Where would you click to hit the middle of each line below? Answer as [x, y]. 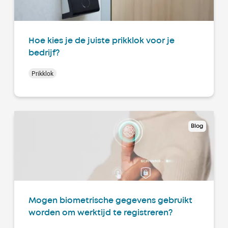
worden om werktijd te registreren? [101, 213]
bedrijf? [44, 53]
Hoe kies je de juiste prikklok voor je [102, 41]
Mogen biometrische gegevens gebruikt [110, 201]
